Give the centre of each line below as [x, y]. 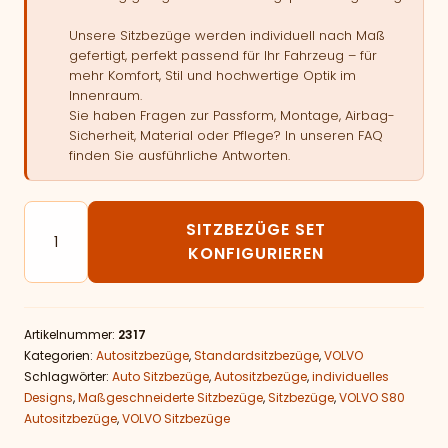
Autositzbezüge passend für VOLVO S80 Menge [207, 211]
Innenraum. [105, 95]
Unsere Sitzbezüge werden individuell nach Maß [227, 35]
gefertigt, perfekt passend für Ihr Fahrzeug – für [223, 55]
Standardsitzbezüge [256, 355]
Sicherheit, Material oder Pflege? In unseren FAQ [226, 135]
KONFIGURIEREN [256, 253]
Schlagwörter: [68, 376]
